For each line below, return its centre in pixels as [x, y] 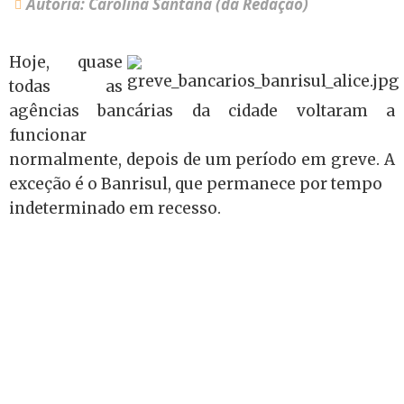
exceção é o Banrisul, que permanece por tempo [196, 184]
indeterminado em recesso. [115, 208]
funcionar [48, 135]
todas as [66, 87]
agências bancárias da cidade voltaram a [202, 111]
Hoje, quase [66, 62]
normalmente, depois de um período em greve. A [202, 160]
